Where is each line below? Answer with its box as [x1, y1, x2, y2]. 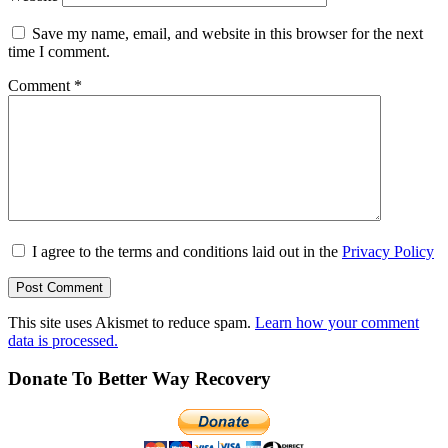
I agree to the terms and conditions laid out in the [32, 242, 342, 260]
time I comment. [8, 42, 110, 60]
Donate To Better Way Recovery [8, 368, 271, 390]
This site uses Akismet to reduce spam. [8, 313, 255, 331]
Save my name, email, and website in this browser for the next [32, 24, 423, 42]
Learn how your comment [255, 313, 419, 331]
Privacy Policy [342, 242, 434, 260]
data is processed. [8, 331, 118, 349]
